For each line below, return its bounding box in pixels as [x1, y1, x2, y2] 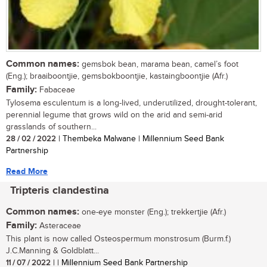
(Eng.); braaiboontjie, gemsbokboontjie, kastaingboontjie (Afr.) [6, 71, 228, 81]
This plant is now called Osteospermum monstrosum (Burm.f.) [6, 234, 231, 244]
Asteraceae [37, 221, 81, 231]
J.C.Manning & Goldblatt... [6, 246, 99, 256]
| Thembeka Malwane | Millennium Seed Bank [56, 133, 224, 144]
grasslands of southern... [6, 122, 97, 132]
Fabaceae [37, 85, 75, 95]
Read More [6, 166, 48, 176]
